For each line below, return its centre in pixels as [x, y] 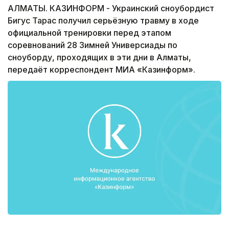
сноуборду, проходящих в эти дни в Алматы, [99, 58]
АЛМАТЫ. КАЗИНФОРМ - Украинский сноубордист [111, 8]
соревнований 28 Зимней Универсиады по [93, 45]
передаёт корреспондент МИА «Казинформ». [101, 70]
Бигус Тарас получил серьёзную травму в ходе [103, 21]
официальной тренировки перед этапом [89, 33]
